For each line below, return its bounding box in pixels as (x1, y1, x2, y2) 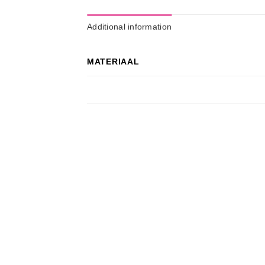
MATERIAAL (87, 56, 140, 66)
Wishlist (199, 173, 220, 180)
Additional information (87, 21, 172, 31)
